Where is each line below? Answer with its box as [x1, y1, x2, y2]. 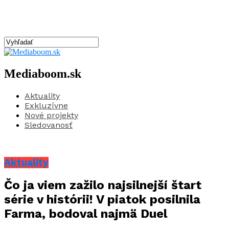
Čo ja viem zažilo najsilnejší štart [4, 178, 201, 193]
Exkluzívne [25, 100, 68, 110]
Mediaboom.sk [4, 66, 81, 80]
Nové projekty [25, 110, 78, 120]
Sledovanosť [25, 120, 73, 130]
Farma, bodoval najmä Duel [4, 207, 167, 221]
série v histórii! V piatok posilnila [4, 192, 200, 207]
